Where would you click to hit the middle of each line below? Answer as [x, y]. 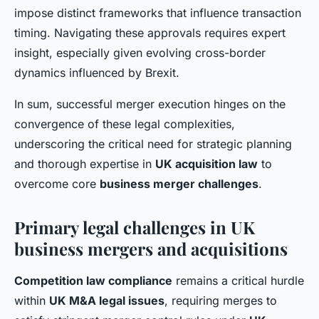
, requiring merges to [221, 301]
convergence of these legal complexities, [125, 124]
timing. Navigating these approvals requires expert [150, 33]
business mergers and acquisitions [151, 249]
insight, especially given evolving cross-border [140, 53]
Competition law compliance [93, 281]
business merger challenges [179, 184]
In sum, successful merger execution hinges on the [150, 104]
